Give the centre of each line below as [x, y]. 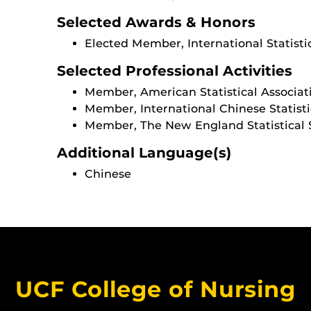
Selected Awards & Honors [156, 22]
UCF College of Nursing [155, 289]
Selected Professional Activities [174, 71]
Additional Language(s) [144, 153]
